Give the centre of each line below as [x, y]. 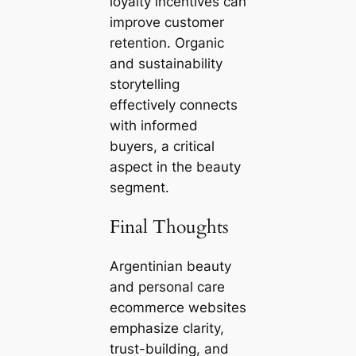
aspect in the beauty [175, 166]
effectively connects [173, 104]
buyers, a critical [162, 146]
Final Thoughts [169, 227]
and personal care [167, 287]
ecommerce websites [178, 308]
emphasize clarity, [166, 329]
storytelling [144, 84]
